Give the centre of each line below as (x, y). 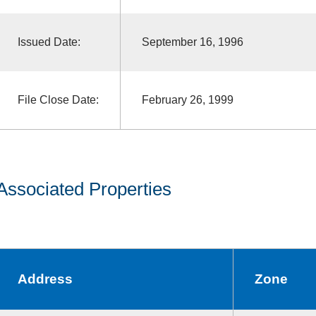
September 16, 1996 (192, 42)
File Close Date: (58, 99)
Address (45, 279)
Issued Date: (49, 42)
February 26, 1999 (187, 99)
